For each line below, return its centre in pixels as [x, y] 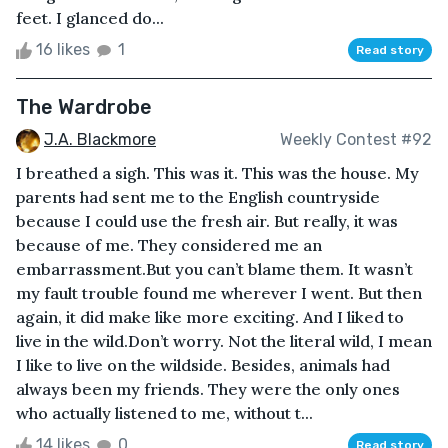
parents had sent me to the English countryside [198, 196]
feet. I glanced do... [90, 17]
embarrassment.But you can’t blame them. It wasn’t [214, 268]
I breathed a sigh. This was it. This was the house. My [217, 172]
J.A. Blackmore [100, 139]
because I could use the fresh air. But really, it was [207, 220]
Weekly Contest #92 [356, 140]
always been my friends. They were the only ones [208, 388]
